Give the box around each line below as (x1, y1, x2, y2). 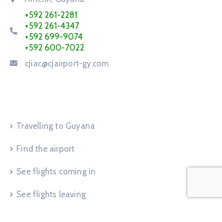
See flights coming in (16, 162, 96, 172)
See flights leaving (16, 184, 86, 195)
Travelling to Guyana (16, 116, 95, 126)
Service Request (10, 87, 89, 102)
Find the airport (16, 139, 75, 149)
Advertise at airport (16, 207, 89, 218)
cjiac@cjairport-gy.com (25, 54, 109, 64)
